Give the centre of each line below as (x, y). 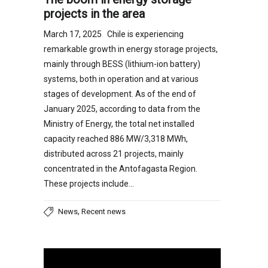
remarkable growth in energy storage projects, (131, 49)
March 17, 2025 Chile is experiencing (114, 34)
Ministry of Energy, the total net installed (119, 124)
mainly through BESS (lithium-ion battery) (122, 64)
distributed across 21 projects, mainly (114, 154)
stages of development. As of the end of (120, 94)
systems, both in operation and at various (121, 79)
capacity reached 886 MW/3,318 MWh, (116, 139)
